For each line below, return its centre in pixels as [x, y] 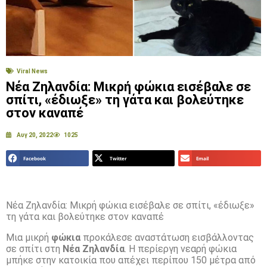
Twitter [118, 158]
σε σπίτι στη [34, 249]
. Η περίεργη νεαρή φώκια [181, 249]
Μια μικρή [29, 238]
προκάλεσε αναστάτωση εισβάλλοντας [167, 238]
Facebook [35, 158]
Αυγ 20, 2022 [35, 135]
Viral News [32, 71]
